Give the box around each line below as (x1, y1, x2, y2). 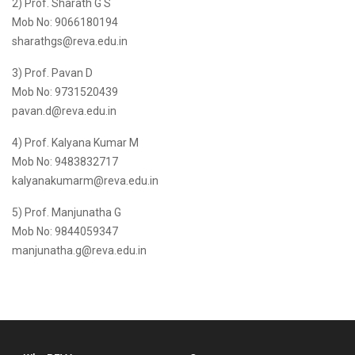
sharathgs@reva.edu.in (12, 35, 128, 48)
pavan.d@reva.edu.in (12, 105, 116, 117)
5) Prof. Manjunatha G (12, 206, 121, 219)
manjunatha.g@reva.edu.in (12, 244, 147, 257)
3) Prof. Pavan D (12, 67, 93, 79)
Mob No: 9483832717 (12, 155, 118, 168)
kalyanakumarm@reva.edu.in (12, 174, 158, 187)
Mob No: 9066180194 (12, 16, 118, 29)
